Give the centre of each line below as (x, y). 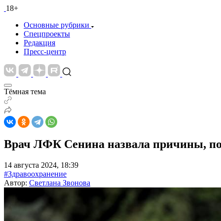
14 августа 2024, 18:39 (41, 165)
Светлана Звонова (60, 183)
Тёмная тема (25, 92)
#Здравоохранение (35, 174)
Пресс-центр (45, 52)
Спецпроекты (47, 34)
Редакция (39, 43)
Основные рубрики (56, 25)
